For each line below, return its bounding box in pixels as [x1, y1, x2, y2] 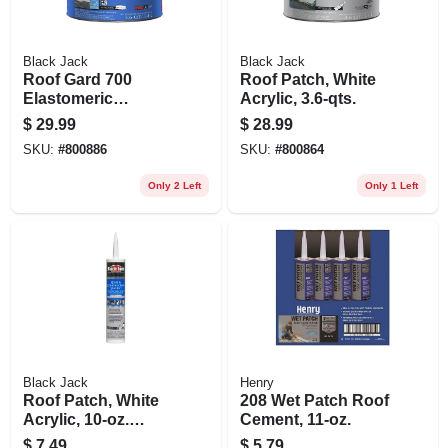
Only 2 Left [147, 179, 201, 191]
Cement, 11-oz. [239, 410, 352, 428]
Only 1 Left [364, 179, 418, 191]
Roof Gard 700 [22, 70, 132, 88]
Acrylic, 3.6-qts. [239, 89, 356, 107]
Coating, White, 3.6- [22, 108, 169, 126]
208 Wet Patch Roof [239, 391, 389, 409]
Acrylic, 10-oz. [22, 410, 129, 428]
